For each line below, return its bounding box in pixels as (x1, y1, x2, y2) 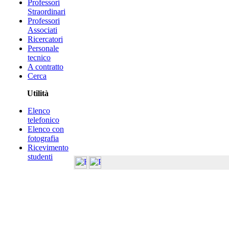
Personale (28, 44, 59, 53)
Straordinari (28, 7, 65, 16)
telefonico (28, 116, 59, 124)
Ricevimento (28, 143, 68, 152)
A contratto (28, 62, 63, 71)
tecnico (28, 53, 51, 62)
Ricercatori (28, 35, 63, 43)
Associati (28, 26, 57, 34)
